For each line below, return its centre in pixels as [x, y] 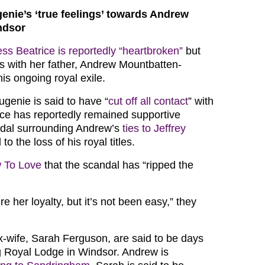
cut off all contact [148, 101]
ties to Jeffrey [154, 129]
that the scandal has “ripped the [117, 165]
